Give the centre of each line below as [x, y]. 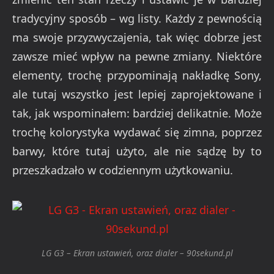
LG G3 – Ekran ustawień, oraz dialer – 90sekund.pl [137, 253]
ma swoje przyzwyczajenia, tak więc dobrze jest [137, 38]
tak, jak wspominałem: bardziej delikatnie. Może [137, 113]
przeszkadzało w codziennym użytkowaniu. [123, 170]
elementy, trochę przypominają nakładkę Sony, [137, 76]
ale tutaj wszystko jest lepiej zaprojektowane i [137, 94]
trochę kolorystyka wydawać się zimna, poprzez [137, 132]
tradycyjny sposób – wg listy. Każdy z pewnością [137, 19]
